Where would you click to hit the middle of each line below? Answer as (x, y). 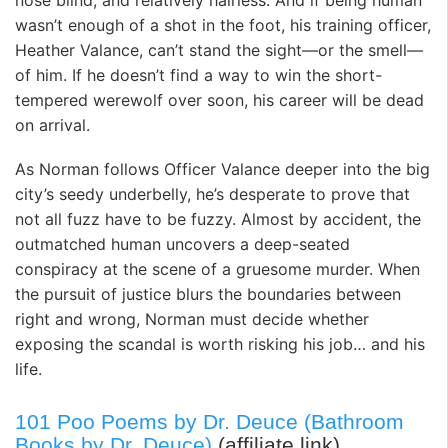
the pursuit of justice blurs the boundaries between (208, 293)
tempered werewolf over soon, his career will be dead (219, 100)
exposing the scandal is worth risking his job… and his (220, 343)
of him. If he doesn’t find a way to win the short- (198, 75)
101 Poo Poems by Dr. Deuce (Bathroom (209, 421)
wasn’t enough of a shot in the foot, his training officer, (223, 25)
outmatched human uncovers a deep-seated (182, 243)
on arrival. (52, 125)
